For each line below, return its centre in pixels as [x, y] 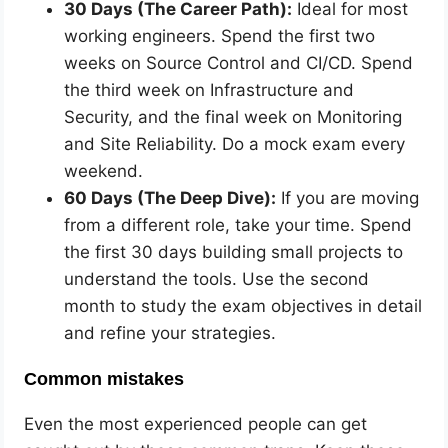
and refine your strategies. [170, 332]
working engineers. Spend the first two [220, 35]
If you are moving [348, 197]
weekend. [104, 170]
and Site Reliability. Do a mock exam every [235, 143]
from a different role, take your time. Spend [238, 224]
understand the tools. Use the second [217, 278]
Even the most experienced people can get [196, 423]
